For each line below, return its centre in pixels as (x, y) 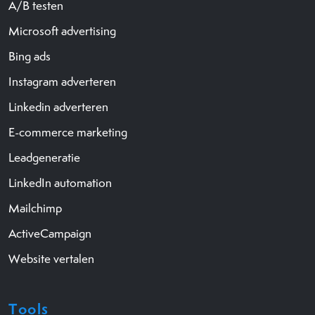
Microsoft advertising (62, 31)
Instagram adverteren (62, 81)
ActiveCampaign (50, 233)
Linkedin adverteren (58, 107)
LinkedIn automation (60, 182)
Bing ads (30, 56)
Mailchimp (35, 208)
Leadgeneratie (44, 157)
